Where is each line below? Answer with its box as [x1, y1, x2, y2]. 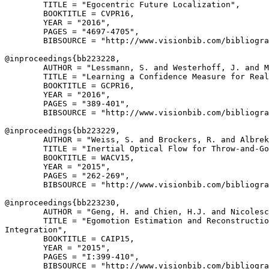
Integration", [5, 225, 67, 234]
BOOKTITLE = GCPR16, [5, 81, 134, 90]
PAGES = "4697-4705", [5, 27, 139, 36]
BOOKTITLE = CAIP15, [5, 234, 134, 243]
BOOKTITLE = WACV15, [5, 153, 134, 162]
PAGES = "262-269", [5, 171, 130, 180]
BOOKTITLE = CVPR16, [5, 9, 134, 18]
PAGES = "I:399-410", [5, 252, 139, 261]
